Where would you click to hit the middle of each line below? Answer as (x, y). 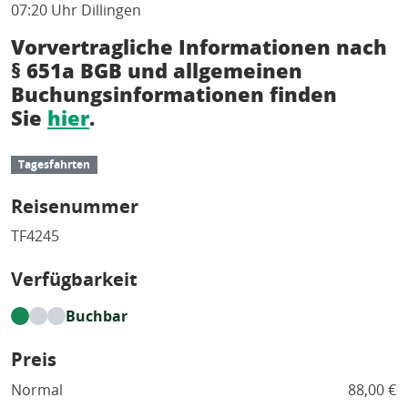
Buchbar (97, 316)
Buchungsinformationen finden (174, 94)
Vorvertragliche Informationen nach (199, 46)
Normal (37, 389)
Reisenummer (75, 206)
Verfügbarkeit (74, 279)
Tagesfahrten (54, 164)
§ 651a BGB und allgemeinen (157, 70)
